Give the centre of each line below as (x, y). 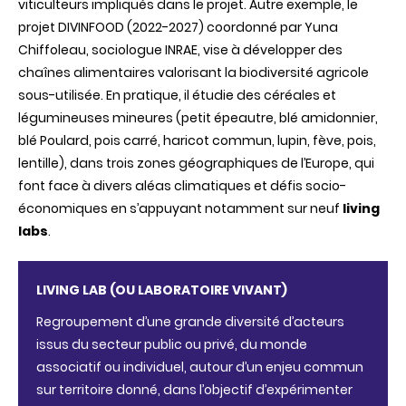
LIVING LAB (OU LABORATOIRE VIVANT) (163, 290)
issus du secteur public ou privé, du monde (172, 344)
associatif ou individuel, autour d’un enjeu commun (200, 367)
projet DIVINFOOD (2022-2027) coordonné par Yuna (178, 27)
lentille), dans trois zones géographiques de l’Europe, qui (196, 163)
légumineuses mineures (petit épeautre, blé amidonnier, (198, 117)
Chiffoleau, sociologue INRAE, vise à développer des (180, 49)
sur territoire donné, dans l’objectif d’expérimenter (194, 389)
